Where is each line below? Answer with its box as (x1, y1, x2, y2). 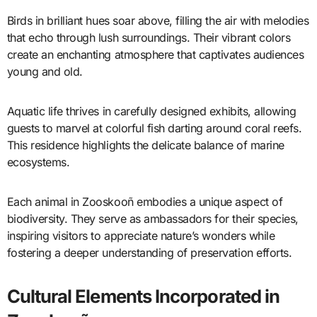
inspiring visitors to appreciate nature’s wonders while (6, 228, 275, 243)
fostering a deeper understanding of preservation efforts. (6, 245, 292, 260)
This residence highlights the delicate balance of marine (6, 137, 284, 152)
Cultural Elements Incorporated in (6, 284, 280, 307)
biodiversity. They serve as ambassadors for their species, (6, 211, 299, 226)
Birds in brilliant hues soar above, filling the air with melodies (6, 13, 309, 28)
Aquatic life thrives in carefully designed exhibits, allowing (6, 103, 296, 118)
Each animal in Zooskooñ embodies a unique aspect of (6, 194, 283, 209)
